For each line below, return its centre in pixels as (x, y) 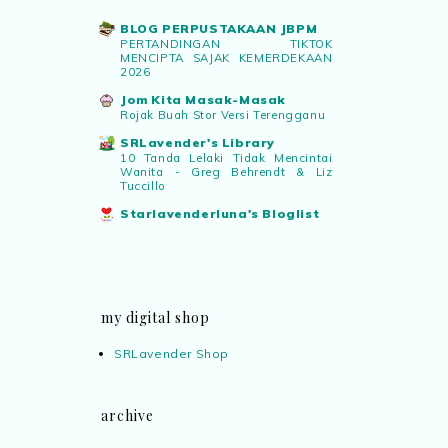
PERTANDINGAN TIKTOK (226, 43)
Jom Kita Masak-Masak (203, 99)
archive (127, 415)
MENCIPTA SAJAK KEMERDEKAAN (226, 57)
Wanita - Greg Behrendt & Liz (226, 171)
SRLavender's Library (197, 142)
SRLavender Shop (171, 353)
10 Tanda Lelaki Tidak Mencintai (226, 157)
